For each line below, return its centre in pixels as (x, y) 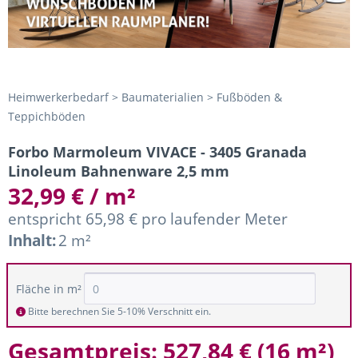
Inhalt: (32, 241)
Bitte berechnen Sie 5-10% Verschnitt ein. (118, 312)
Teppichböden (47, 117)
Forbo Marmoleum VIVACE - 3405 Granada (157, 152)
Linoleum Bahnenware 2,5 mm (119, 171)
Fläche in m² (49, 289)
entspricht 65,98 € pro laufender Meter (148, 219)
